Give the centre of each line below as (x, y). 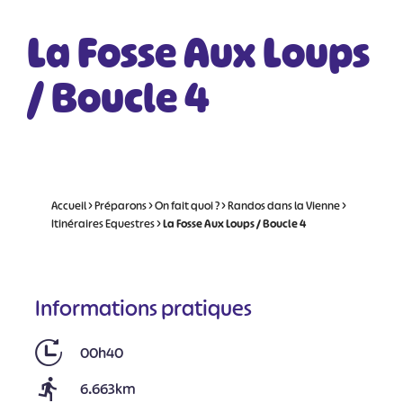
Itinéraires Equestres (103, 224)
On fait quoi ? (187, 206)
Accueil (68, 206)
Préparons (120, 206)
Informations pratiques (143, 308)
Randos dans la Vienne (283, 206)
